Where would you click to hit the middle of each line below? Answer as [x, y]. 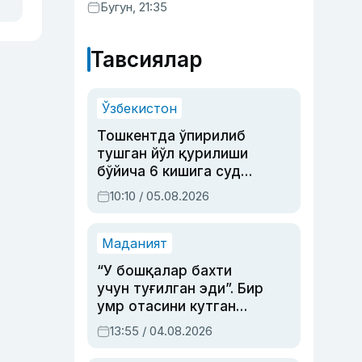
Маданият [135, 243]
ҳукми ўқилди [145, 189]
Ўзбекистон [139, 108]
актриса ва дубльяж [169, 324]
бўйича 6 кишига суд [169, 171]
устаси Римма [146, 342]
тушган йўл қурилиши [173, 154]
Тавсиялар [146, 59]
